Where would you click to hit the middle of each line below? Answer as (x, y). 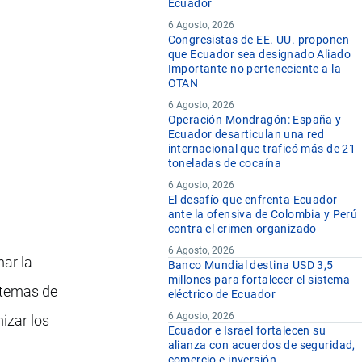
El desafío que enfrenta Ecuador (253, 200)
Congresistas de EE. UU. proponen (258, 40)
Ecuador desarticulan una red (246, 135)
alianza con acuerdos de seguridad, (261, 345)
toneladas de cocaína (224, 164)
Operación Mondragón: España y (255, 120)
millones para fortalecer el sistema (259, 280)
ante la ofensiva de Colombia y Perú (263, 215)
